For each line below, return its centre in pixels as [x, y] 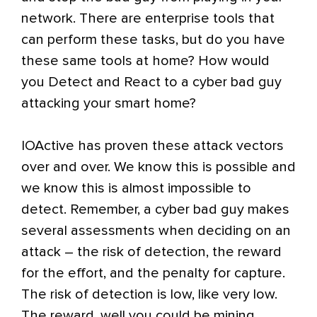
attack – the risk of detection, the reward [151, 252]
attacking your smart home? [109, 103]
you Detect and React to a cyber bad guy [151, 82]
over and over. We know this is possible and [158, 167]
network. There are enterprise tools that [148, 18]
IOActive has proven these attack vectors [152, 146]
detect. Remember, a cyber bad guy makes [155, 209]
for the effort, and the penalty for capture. [153, 273]
